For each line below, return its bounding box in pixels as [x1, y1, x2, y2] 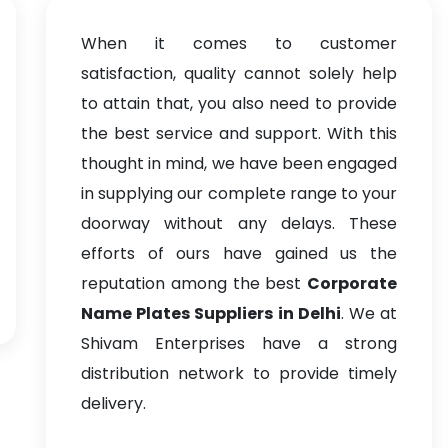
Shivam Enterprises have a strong [81, 332, 397, 355]
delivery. [81, 392, 146, 415]
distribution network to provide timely [81, 362, 397, 385]
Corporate [307, 272, 397, 295]
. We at [340, 302, 398, 325]
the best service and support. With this [81, 122, 397, 145]
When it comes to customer [81, 32, 397, 55]
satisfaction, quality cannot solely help [81, 62, 397, 85]
